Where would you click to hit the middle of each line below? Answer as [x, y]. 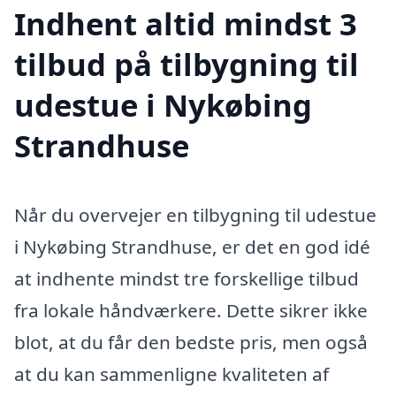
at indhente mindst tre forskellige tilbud [187, 279]
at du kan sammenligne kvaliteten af [171, 374]
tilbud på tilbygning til [187, 65]
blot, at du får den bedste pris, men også [191, 343]
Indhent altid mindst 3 [186, 24]
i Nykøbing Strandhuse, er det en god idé [192, 247]
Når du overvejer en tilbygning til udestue [195, 215]
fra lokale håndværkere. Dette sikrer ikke [191, 311]
